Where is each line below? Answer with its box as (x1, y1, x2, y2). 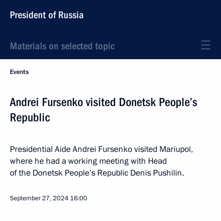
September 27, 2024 (10, 194, 69, 203)
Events (10, 68, 29, 76)
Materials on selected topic (10, 40, 114, 52)
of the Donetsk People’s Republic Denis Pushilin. (10, 167, 184, 179)
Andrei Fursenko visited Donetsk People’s (10, 95, 197, 109)
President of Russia (10, 9, 84, 21)
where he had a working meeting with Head (10, 155, 167, 167)
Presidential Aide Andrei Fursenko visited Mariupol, (10, 144, 193, 155)
